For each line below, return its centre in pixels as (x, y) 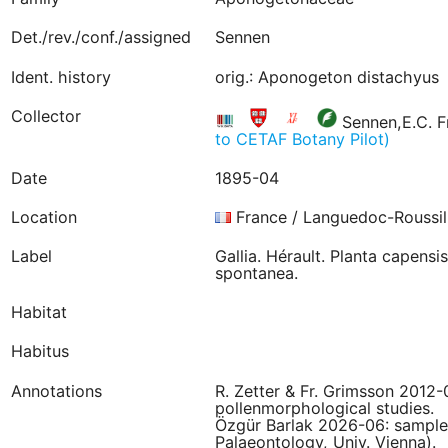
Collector (45, 115)
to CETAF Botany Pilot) (302, 138)
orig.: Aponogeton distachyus (326, 76)
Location (43, 216)
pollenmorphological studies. (324, 407)
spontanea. (256, 273)
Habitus (39, 351)
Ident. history (60, 76)
